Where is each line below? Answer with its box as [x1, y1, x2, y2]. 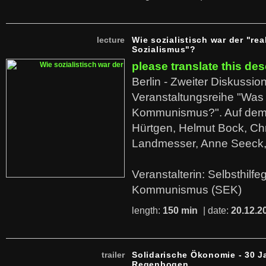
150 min [163, 205, 198, 216]
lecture [97, 35, 125, 45]
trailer [102, 250, 125, 259]
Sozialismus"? [132, 45, 196, 54]
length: [132, 205, 163, 216]
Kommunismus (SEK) [132, 183, 242, 196]
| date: [201, 205, 231, 216]
